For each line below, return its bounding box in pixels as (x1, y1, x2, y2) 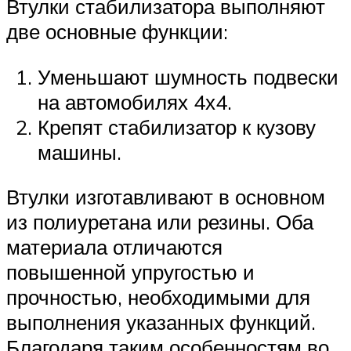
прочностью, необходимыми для (6, 284, 310, 310)
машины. (38, 139, 121, 165)
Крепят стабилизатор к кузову (38, 114, 316, 139)
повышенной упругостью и (6, 259, 255, 285)
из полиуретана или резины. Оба (6, 209, 313, 235)
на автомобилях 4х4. (38, 89, 232, 114)
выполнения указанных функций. (6, 309, 316, 335)
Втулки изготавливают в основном (6, 184, 325, 210)
